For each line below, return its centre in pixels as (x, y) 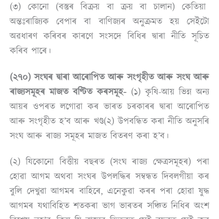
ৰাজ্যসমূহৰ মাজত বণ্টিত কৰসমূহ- (68, 92)
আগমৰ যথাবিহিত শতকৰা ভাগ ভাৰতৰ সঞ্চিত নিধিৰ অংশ (109, 206)
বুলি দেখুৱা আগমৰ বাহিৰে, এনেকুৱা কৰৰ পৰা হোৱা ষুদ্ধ (109, 191)
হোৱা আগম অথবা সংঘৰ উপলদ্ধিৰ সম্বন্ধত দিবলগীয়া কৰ (109, 177)
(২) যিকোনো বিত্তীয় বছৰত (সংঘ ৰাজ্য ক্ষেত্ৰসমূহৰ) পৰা (109, 162)
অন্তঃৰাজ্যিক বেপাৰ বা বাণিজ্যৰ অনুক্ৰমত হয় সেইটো (109, 22)
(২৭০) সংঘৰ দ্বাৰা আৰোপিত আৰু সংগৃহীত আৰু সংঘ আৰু (109, 77)
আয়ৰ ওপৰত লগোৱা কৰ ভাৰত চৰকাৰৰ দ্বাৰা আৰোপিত (109, 106)
